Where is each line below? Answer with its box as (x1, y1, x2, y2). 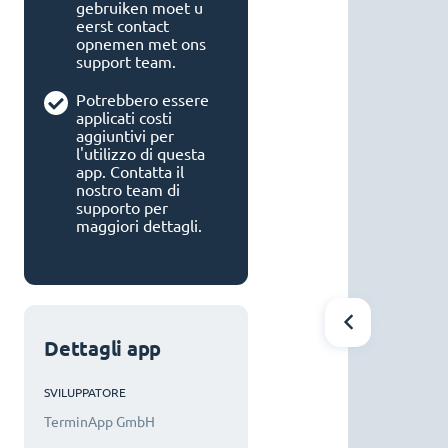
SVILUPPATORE (44, 385, 126, 399)
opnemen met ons (76, 35, 206, 53)
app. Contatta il (76, 163, 184, 181)
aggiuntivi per (76, 127, 174, 145)
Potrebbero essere (76, 91, 209, 109)
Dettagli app (44, 337, 161, 360)
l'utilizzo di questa (76, 145, 205, 163)
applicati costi (76, 109, 172, 127)
